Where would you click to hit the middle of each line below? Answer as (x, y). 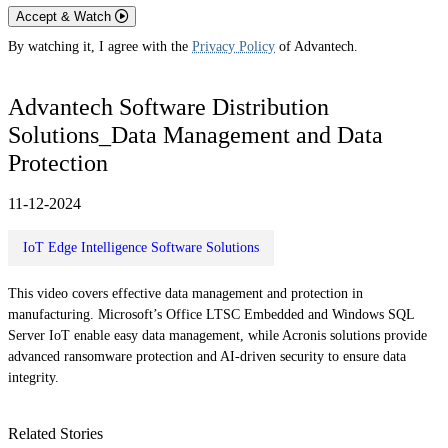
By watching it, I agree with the (100, 47)
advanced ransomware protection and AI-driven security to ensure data (207, 356)
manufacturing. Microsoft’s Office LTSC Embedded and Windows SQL (211, 314)
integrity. (33, 377)
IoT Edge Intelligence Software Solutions (141, 247)
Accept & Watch (65, 17)
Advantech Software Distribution (168, 106)
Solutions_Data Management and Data (195, 134)
